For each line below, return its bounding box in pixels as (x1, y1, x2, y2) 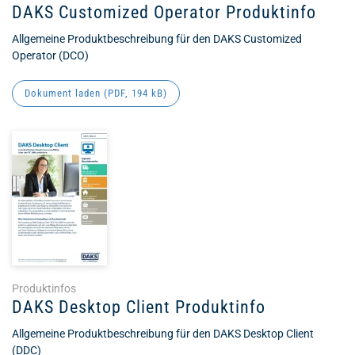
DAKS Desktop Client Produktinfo (12, 297, 265, 317)
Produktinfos (12, 282, 76, 295)
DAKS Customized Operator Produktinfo (12, 2, 316, 22)
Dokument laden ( (25, 87, 108, 99)
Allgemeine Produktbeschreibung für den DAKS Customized (12, 32, 302, 45)
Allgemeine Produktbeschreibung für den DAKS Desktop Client (12, 327, 314, 340)
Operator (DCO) (12, 49, 89, 62)
